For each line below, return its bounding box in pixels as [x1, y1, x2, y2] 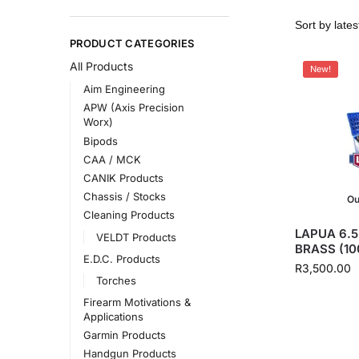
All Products [70, 58, 133, 73]
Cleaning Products [83, 208, 175, 222]
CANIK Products [83, 171, 163, 185]
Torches [96, 273, 137, 287]
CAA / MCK [83, 152, 141, 166]
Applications [83, 309, 143, 323]
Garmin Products [83, 328, 166, 341]
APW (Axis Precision [83, 101, 184, 115]
